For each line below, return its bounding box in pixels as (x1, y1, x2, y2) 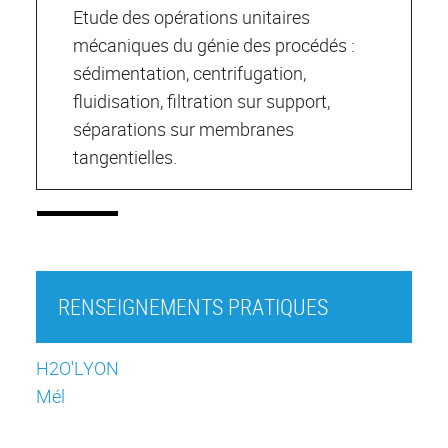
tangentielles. (73, 145, 177, 170)
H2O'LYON (36, 355, 119, 380)
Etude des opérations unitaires (73, 5, 310, 30)
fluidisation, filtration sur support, (73, 89, 330, 114)
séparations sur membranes (73, 117, 294, 142)
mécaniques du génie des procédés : (73, 33, 355, 58)
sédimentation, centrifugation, (73, 61, 306, 86)
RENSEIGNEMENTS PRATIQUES (57, 292, 328, 321)
